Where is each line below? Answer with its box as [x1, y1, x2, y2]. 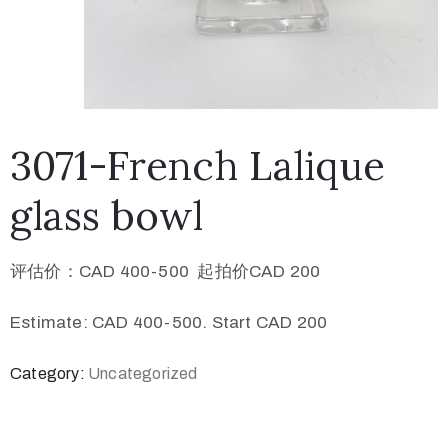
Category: [10, 365, 88, 383]
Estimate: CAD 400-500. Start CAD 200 [10, 313, 328, 333]
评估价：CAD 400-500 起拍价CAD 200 [10, 262, 321, 282]
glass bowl [10, 190, 203, 242]
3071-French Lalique [10, 140, 385, 192]
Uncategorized [88, 365, 198, 383]
